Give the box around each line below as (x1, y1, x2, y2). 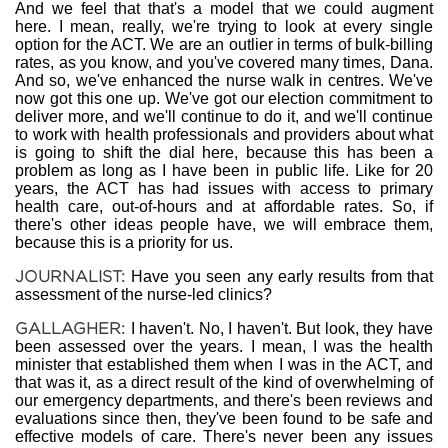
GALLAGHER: (15, 320, 131, 337)
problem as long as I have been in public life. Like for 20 (15, 162, 433, 179)
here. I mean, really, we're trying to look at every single (15, 18, 433, 35)
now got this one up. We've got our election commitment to (15, 90, 433, 107)
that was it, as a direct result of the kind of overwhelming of (15, 374, 433, 391)
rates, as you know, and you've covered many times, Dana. (15, 54, 433, 71)
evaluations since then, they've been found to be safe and (15, 410, 433, 427)
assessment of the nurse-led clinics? (15, 286, 272, 303)
